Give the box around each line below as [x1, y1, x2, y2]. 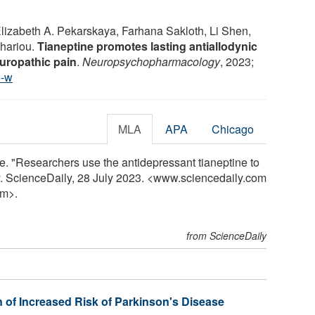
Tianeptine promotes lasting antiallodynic [37, 37, 257, 54]
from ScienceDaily [186, 228, 267, 243]
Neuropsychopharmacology [82, 53, 220, 70]
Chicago [212, 120, 255, 137]
